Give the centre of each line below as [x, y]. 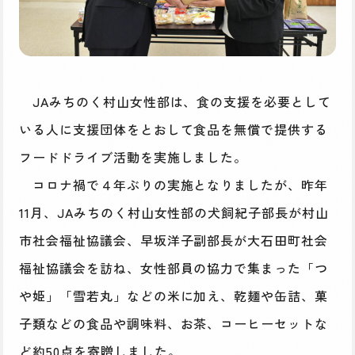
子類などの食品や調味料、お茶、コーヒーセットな [174, 323]
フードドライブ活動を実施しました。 [134, 157]
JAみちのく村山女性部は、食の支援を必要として [176, 101]
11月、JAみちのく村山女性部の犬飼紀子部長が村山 [174, 212]
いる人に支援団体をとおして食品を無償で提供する [174, 129]
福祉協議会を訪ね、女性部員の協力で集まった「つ [174, 267]
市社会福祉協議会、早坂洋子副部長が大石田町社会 [174, 240]
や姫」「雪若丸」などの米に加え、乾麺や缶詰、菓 [174, 295]
